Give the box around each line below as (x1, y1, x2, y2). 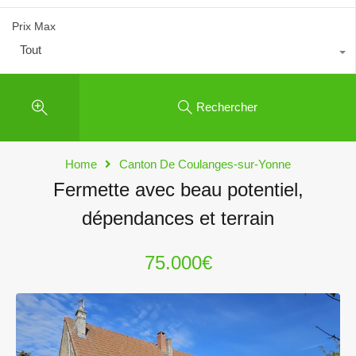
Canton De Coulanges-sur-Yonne (119, 157, 291, 171)
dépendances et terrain (82, 207, 274, 229)
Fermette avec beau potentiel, (52, 178, 304, 200)
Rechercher (196, 100, 257, 114)
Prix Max (12, 19, 56, 33)
